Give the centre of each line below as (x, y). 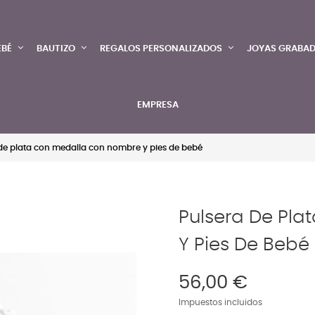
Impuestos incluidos (220, 303)
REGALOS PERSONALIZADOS (161, 49)
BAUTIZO (56, 49)
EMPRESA (157, 105)
